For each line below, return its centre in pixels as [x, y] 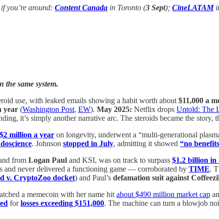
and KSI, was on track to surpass [120, 160]
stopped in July [88, 144]
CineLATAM [193, 7]
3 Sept [155, 7]
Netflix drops [154, 109]
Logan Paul [48, 160]
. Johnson [47, 144]
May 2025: [114, 109]
